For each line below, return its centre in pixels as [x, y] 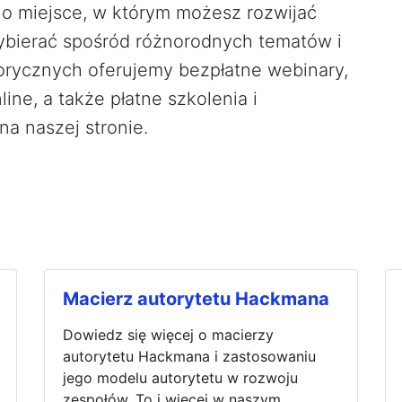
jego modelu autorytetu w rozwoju [180, 377]
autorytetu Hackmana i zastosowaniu [189, 356]
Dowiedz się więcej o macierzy [168, 334]
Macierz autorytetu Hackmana [196, 298]
